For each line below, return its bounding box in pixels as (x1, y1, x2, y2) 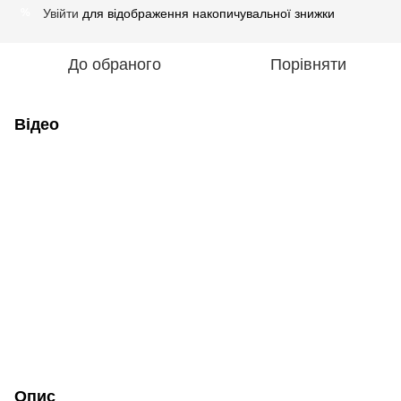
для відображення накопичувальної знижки (79, 5, 335, 21)
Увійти (43, 5, 79, 21)
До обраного (68, 55, 161, 73)
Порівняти (269, 55, 346, 73)
